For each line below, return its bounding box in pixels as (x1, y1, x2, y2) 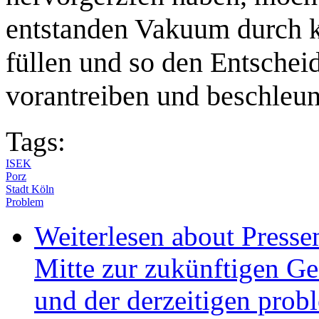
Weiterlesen (34, 220, 164, 251)
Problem (6, 195, 43, 208)
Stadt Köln (6, 182, 54, 195)
